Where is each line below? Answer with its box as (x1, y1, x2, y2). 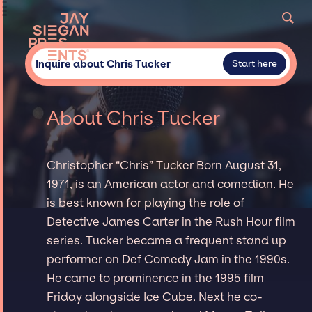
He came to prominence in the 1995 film (47, 270, 265, 285)
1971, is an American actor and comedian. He (47, 176, 295, 191)
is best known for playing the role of (47, 195, 245, 210)
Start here (231, 58, 277, 70)
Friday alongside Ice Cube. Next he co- (47, 289, 263, 304)
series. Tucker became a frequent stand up (47, 233, 287, 247)
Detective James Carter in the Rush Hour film (47, 214, 296, 228)
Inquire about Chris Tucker (35, 57, 171, 70)
